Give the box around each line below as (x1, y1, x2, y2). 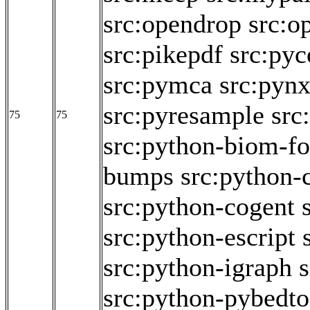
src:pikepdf (103, 39, 223, 69)
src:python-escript (103, 222, 295, 252)
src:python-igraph (103, 253, 292, 282)
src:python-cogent (103, 192, 295, 221)
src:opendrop (103, 9, 241, 39)
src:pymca (103, 70, 212, 100)
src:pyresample (103, 100, 264, 130)
